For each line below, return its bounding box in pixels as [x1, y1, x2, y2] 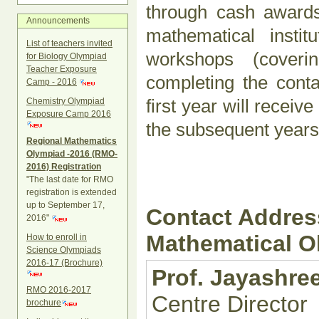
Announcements [26, 15, 90, 26]
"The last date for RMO [26, 174, 113, 184]
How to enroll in [26, 231, 87, 242]
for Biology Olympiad [26, 51, 107, 61]
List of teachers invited [26, 38, 113, 48]
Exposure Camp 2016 [26, 108, 111, 119]
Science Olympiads [26, 244, 101, 255]
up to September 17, [26, 199, 105, 210]
